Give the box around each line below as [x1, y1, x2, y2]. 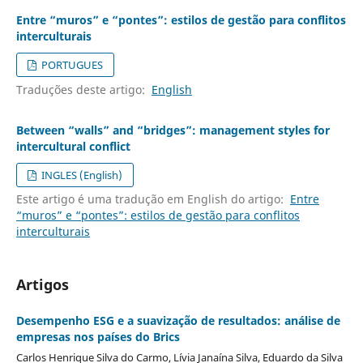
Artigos [15, 274, 69, 294]
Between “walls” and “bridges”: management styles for [15, 122, 330, 138]
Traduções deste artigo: [15, 81, 152, 97]
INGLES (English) [39, 167, 123, 182]
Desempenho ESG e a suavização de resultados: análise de [15, 312, 340, 328]
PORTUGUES [39, 58, 104, 73]
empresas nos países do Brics [15, 328, 180, 344]
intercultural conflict [15, 138, 130, 154]
